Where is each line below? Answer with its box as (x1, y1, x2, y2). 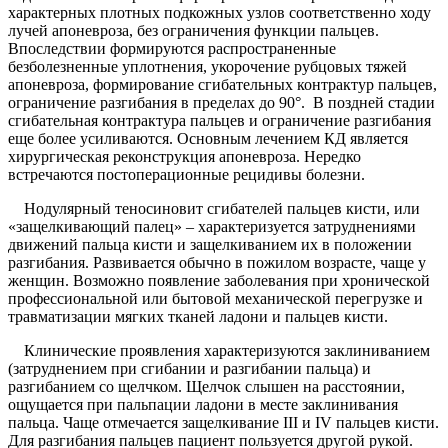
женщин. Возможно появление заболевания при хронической (8, 272, 430, 290)
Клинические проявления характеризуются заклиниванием (8, 342, 430, 360)
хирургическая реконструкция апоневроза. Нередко (8, 148, 361, 166)
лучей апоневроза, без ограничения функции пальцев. (8, 22, 379, 40)
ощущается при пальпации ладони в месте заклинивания (8, 396, 398, 414)
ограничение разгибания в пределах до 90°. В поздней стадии (8, 94, 435, 112)
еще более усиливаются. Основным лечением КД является (8, 130, 408, 148)
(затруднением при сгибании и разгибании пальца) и (8, 360, 371, 378)
